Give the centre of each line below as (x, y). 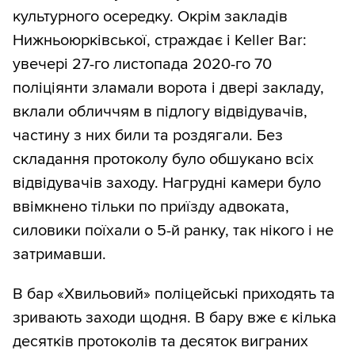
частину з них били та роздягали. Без (148, 136)
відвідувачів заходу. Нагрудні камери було (167, 183)
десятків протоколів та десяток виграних (160, 342)
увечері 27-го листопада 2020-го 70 (142, 65)
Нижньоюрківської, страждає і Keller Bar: (160, 41)
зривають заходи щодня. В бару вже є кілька (175, 318)
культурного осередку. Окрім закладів (150, 17)
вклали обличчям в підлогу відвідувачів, (160, 112)
